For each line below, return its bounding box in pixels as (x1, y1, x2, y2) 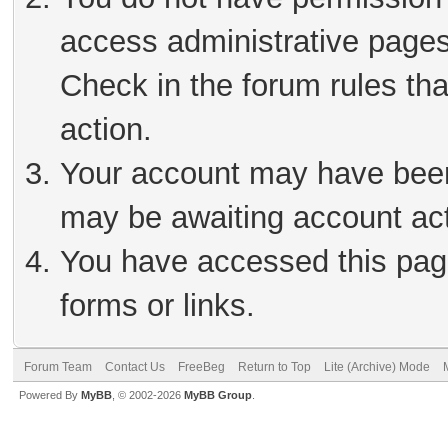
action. (60, 112, 152, 147)
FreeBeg (178, 360, 225, 374)
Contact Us (105, 360, 165, 374)
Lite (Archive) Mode (324, 360, 430, 374)
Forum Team (24, 360, 92, 374)
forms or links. (60, 288, 255, 323)
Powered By (19, 389, 81, 401)
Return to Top (238, 360, 311, 374)
